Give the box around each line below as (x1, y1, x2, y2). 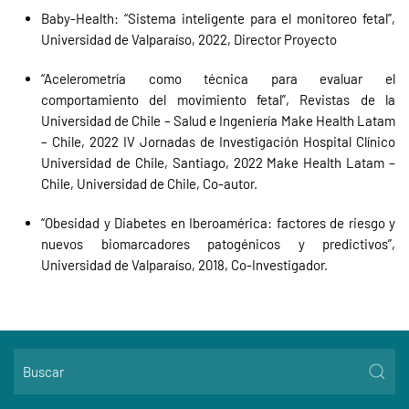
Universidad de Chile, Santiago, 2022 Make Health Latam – (41, 154, 395, 171)
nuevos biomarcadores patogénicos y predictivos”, (41, 236, 395, 252)
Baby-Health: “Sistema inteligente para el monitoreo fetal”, (41, 10, 395, 26)
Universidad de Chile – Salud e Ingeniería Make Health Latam (41, 112, 395, 129)
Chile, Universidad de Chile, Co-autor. (41, 175, 257, 192)
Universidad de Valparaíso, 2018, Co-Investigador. (41, 257, 328, 273)
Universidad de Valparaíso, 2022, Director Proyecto (41, 31, 337, 47)
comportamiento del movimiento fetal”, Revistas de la (41, 91, 395, 108)
